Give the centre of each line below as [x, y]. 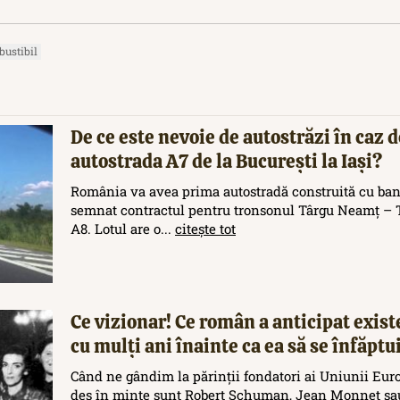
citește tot [205, 228]
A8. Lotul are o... [123, 228]
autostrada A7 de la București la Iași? [226, 161]
